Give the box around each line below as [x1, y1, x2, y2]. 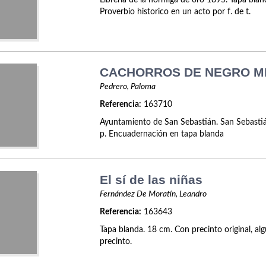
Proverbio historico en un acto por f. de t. [100, 8, 251, 16]
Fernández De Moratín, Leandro [100, 190, 207, 198]
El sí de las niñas [100, 173, 203, 186]
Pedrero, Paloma [100, 83, 156, 91]
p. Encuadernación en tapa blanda [100, 130, 224, 138]
